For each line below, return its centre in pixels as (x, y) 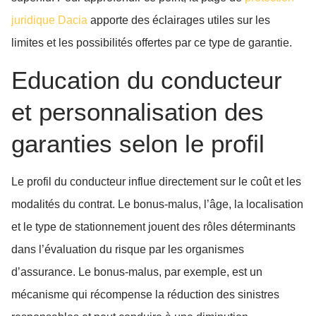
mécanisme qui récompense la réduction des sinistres (145, 295)
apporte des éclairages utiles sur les (179, 20)
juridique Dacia (49, 20)
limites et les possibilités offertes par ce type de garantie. (152, 42)
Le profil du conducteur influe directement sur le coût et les (156, 182)
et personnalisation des (138, 112)
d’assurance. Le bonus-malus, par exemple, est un (137, 272)
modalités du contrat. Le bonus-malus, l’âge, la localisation (157, 205)
